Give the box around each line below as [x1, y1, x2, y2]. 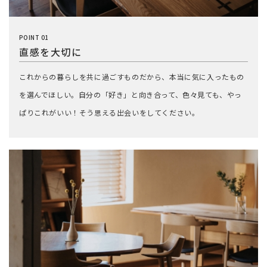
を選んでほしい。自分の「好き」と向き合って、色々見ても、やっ [18, 89, 242, 100]
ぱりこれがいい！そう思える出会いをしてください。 [18, 107, 200, 117]
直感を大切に [18, 44, 82, 59]
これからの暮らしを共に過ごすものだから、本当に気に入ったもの [18, 71, 244, 82]
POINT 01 [18, 32, 49, 42]
